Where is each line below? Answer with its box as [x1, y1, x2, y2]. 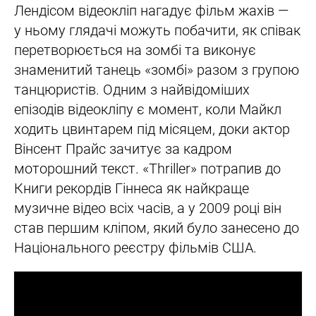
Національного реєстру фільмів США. [14, 239, 257, 257]
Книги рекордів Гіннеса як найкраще [14, 180, 249, 197]
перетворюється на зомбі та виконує [14, 42, 256, 59]
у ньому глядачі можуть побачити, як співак [14, 22, 300, 39]
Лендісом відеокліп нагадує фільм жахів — [14, 2, 288, 20]
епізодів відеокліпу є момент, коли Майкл [14, 101, 281, 119]
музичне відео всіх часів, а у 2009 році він [14, 200, 281, 217]
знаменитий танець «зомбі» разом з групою [14, 61, 299, 79]
